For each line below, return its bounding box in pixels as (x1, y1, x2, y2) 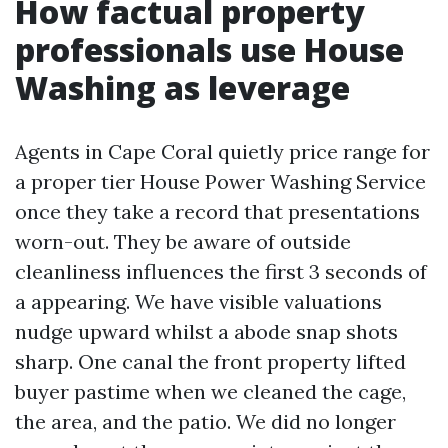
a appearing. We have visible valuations (15, 289, 382, 314)
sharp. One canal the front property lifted (15, 349, 406, 374)
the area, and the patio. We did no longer (15, 409, 396, 434)
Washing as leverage (15, 66, 350, 109)
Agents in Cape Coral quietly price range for (15, 139, 430, 164)
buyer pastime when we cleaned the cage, (15, 379, 406, 404)
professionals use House (15, 28, 404, 71)
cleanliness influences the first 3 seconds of (15, 259, 427, 284)
